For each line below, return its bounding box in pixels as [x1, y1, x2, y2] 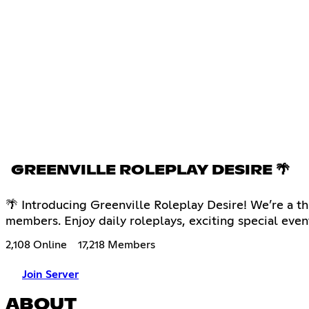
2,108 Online [6, 239, 67, 250]
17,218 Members [78, 239, 155, 250]
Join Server [22, 268, 79, 280]
